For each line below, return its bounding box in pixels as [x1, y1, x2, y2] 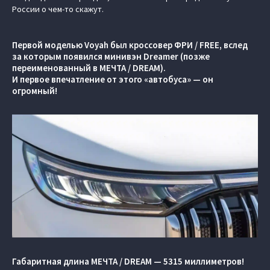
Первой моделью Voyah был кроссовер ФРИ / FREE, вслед [12, 39, 248, 51]
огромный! [12, 85, 57, 96]
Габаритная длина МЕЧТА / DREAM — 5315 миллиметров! [12, 256, 246, 267]
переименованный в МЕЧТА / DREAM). [12, 62, 166, 74]
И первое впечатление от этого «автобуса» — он [12, 74, 213, 85]
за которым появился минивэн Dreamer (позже [12, 51, 210, 62]
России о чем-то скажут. [12, 4, 104, 14]
